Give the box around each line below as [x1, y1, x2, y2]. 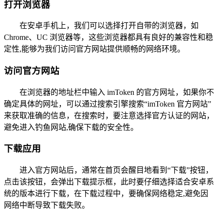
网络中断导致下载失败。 [4, 201, 90, 210]
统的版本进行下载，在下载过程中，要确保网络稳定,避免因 [4, 189, 208, 198]
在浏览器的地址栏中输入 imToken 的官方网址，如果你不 [19, 88, 214, 96]
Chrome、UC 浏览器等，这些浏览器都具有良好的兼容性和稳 [4, 33, 213, 42]
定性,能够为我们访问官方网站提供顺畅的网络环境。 [4, 45, 185, 54]
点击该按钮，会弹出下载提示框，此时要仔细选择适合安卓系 [4, 178, 214, 186]
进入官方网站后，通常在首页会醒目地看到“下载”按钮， [19, 166, 213, 175]
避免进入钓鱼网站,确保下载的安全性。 [4, 123, 138, 131]
